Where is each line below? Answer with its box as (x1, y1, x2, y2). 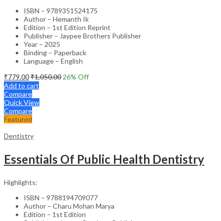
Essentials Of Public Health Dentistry (4, 151, 204, 166)
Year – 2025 (24, 39, 60, 48)
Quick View (4, 98, 39, 107)
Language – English (24, 56, 83, 65)
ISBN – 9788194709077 (24, 193, 98, 202)
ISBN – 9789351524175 (24, 6, 98, 15)
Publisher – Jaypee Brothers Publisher (24, 31, 141, 40)
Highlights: (4, 178, 37, 186)
